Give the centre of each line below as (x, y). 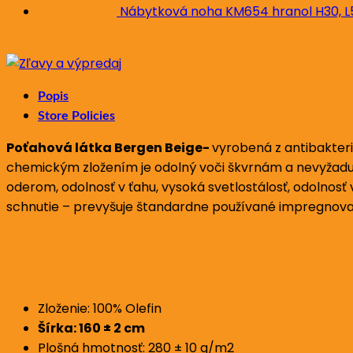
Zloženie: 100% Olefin (100, 308)
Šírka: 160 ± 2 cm (91, 328)
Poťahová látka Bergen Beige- (109, 147)
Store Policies (76, 115)
